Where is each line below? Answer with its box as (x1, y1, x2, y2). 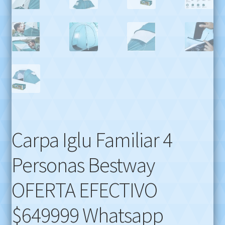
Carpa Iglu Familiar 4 (11, 126, 172, 153)
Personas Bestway (11, 151, 155, 178)
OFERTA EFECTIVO (11, 176, 157, 203)
